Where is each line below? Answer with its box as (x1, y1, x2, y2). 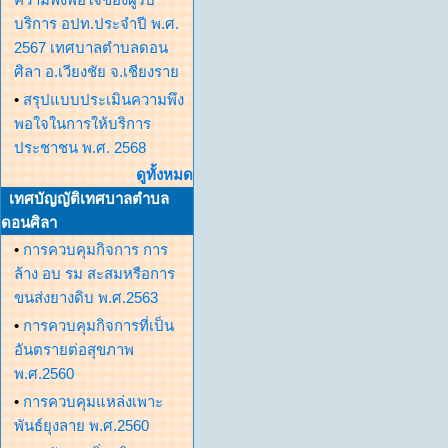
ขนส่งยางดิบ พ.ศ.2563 (14, 289, 158, 306)
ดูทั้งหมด (136, 166, 193, 183)
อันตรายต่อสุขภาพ (14, 341, 134, 358)
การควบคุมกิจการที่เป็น (23, 317, 174, 334)
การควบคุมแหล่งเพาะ (23, 393, 163, 410)
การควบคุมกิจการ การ (23, 241, 168, 258)
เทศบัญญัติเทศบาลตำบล (9, 190, 169, 207)
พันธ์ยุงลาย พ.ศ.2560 (14, 417, 149, 434)
